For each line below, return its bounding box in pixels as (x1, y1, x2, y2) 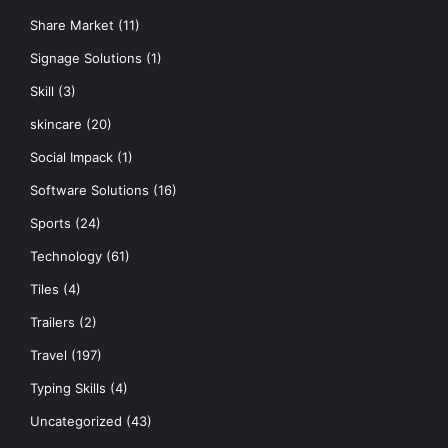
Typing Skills (30, 379, 106, 396)
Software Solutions (30, 181, 149, 198)
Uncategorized (30, 412, 122, 429)
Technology (30, 247, 102, 264)
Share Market (30, 16, 114, 33)
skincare (30, 115, 82, 132)
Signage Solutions (30, 49, 142, 66)
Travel (30, 346, 67, 363)
